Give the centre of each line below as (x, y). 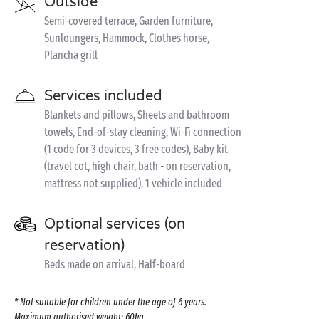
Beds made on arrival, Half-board (115, 265)
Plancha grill (71, 55)
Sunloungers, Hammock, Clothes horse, (127, 38)
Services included (103, 96)
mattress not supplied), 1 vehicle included (133, 183)
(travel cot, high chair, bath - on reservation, (137, 166)
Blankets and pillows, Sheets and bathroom (137, 115)
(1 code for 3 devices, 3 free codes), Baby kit (136, 149)
